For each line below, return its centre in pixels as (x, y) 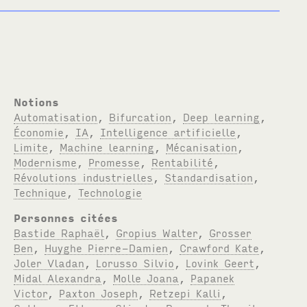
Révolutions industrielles (84, 176)
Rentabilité (183, 161)
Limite (31, 146)
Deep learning (222, 116)
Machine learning (107, 146)
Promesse (114, 161)
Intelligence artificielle (168, 131)
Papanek (213, 277)
